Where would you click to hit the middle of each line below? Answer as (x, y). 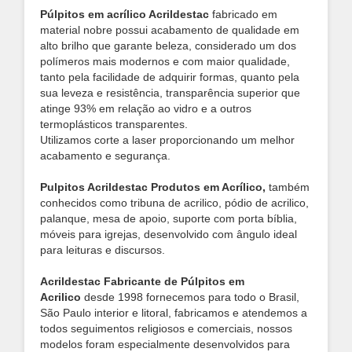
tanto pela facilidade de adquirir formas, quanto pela (170, 77)
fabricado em (245, 14)
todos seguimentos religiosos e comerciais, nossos (166, 328)
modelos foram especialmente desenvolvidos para (165, 344)
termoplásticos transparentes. (114, 124)
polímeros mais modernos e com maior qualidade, (165, 61)
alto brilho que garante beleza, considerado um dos (168, 46)
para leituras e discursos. (103, 250)
